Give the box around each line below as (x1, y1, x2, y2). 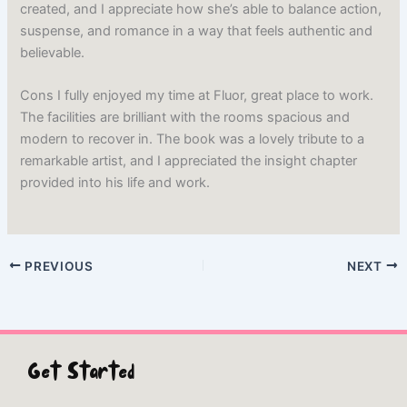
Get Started (27, 357, 134, 392)
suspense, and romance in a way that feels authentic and (20, 22, 373, 39)
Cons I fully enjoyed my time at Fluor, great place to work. (20, 87, 374, 104)
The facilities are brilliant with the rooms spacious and (20, 109, 351, 126)
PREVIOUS (21, 258, 94, 273)
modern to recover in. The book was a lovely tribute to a (20, 131, 365, 148)
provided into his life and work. (20, 174, 211, 192)
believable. (20, 44, 85, 61)
